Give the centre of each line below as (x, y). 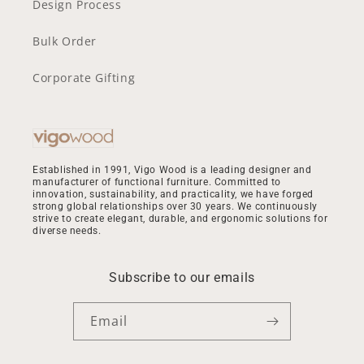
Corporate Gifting (84, 77)
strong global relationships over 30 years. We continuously (175, 207)
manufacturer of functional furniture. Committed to (157, 182)
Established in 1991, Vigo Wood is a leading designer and (172, 170)
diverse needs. (67, 231)
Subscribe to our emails (182, 278)
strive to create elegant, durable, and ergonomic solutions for (180, 219)
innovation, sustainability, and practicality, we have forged (173, 195)
